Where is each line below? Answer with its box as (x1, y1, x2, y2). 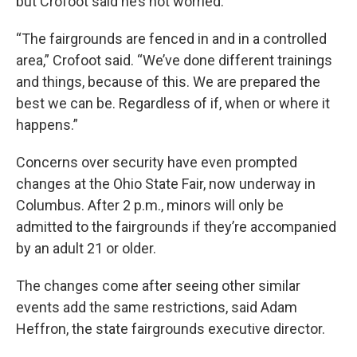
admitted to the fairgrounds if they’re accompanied (16, 218, 336, 236)
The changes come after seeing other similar (16, 277, 300, 295)
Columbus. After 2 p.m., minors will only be (16, 197, 284, 214)
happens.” (16, 116, 78, 134)
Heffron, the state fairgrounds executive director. (16, 320, 325, 338)
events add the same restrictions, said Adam (16, 299, 297, 316)
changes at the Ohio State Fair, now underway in (16, 175, 316, 193)
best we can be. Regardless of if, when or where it (16, 95, 330, 112)
